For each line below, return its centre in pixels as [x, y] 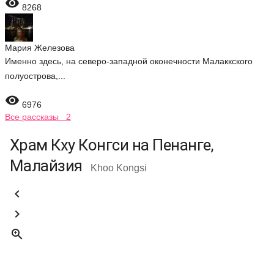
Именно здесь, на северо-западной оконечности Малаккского [129, 61]
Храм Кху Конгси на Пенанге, [112, 145]
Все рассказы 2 [38, 117]
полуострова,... [35, 76]
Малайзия [48, 166]
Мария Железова [40, 48]
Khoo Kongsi [119, 168]
